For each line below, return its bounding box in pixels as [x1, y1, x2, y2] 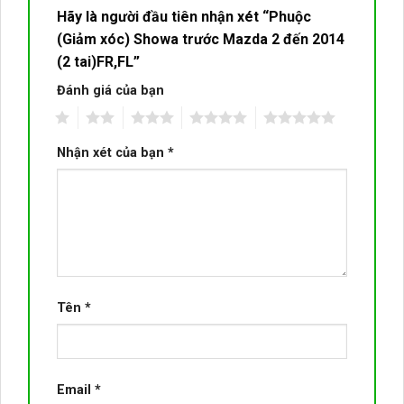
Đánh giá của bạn [57, 83, 164, 99]
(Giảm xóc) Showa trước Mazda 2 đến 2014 [57, 31, 344, 49]
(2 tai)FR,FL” [57, 53, 143, 71]
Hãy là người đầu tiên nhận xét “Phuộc [57, 8, 311, 26]
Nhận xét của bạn [57, 145, 168, 161]
